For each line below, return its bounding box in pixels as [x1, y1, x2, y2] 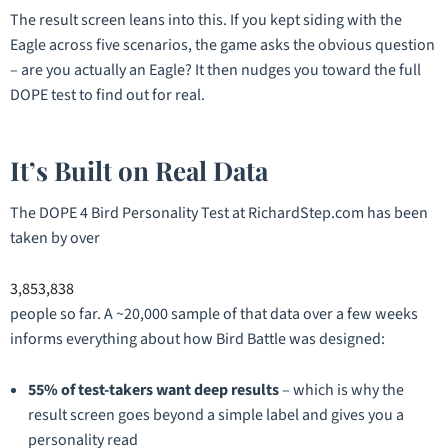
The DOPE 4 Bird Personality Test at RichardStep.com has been [10, 202, 428, 225]
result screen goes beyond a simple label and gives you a [28, 404, 404, 427]
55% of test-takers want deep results [28, 379, 279, 402]
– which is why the [279, 379, 404, 402]
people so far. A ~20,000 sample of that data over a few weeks [10, 303, 418, 326]
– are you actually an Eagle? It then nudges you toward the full [10, 58, 421, 81]
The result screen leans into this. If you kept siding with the [10, 8, 402, 31]
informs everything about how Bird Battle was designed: [10, 328, 385, 351]
